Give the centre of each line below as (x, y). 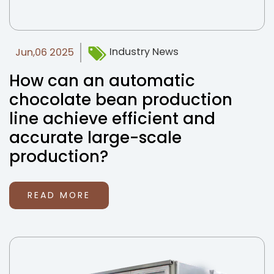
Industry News (143, 52)
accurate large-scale (95, 138)
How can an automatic (102, 81)
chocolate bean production (121, 100)
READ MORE (59, 195)
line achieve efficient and (112, 119)
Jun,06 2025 (45, 52)
